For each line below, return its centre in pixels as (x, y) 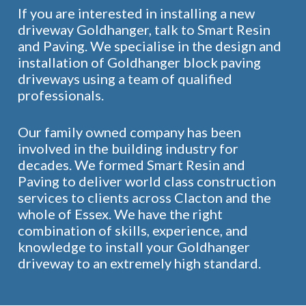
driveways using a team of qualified (125, 79)
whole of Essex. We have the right (120, 214)
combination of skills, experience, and (133, 230)
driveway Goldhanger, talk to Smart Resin (144, 29)
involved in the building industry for (128, 148)
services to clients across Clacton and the (144, 197)
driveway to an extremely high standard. (139, 263)
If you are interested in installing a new (136, 13)
